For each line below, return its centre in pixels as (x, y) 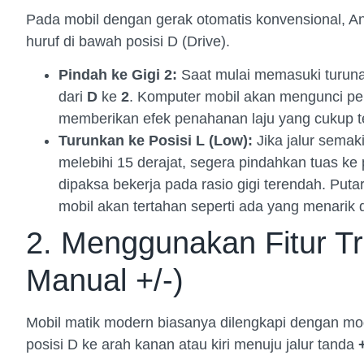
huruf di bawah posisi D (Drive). (128, 41)
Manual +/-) (105, 280)
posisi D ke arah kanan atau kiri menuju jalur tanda (192, 345)
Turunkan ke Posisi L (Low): (156, 141)
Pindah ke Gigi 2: (118, 75)
